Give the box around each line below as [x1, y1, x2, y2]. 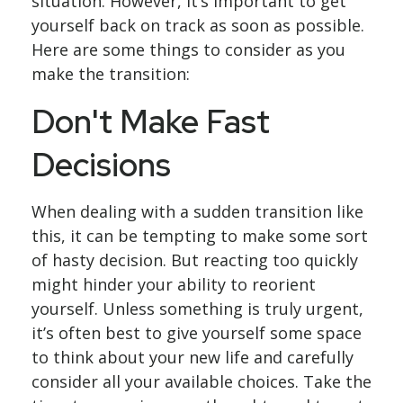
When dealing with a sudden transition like [31, 201, 363, 222]
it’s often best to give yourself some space [31, 322, 362, 344]
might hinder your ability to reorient [31, 273, 316, 295]
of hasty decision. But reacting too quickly [31, 249, 358, 271]
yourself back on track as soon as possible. [31, 14, 364, 36]
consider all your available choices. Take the [31, 371, 372, 392]
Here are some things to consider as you [31, 39, 345, 60]
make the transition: [31, 63, 190, 85]
